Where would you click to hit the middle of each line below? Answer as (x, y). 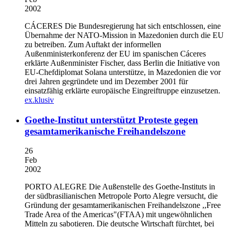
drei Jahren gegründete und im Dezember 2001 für (106, 81)
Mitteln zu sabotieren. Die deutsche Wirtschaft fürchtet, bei (119, 224)
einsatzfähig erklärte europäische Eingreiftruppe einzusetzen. (122, 90)
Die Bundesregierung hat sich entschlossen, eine (142, 26)
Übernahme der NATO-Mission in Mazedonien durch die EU (124, 35)
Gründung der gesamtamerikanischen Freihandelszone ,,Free (123, 205)
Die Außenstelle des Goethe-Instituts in (151, 187)
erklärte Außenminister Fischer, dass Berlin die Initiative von (122, 63)
